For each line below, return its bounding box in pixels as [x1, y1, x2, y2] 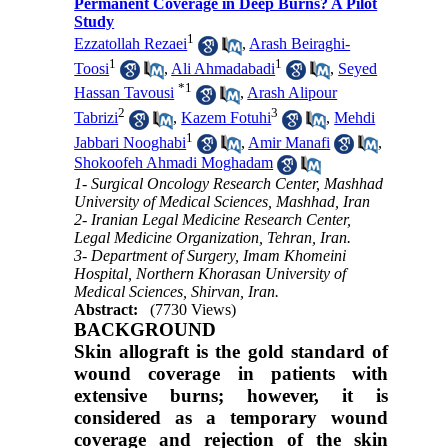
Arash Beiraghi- [249, 35, 351, 53]
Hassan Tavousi [74, 84, 175, 102]
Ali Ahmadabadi [171, 59, 276, 77]
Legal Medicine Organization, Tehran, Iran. [74, 228, 352, 246]
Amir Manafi [248, 133, 331, 151]
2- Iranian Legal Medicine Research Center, [74, 210, 352, 228]
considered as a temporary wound [74, 406, 388, 428]
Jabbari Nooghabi [74, 133, 187, 151]
